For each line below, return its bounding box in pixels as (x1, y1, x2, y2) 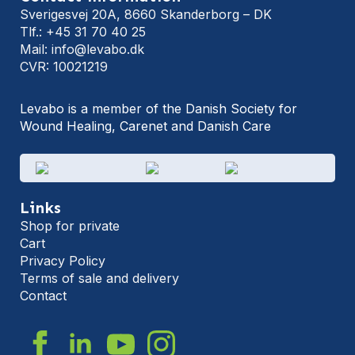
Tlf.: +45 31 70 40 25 (20, 24, 146, 40)
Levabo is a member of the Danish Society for (20, 101, 297, 116)
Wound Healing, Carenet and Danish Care (20, 118, 271, 134)
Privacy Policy (20, 253, 105, 269)
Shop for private (20, 218, 120, 234)
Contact (20, 288, 67, 303)
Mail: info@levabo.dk (20, 41, 144, 57)
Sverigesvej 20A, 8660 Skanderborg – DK (20, 6, 272, 22)
